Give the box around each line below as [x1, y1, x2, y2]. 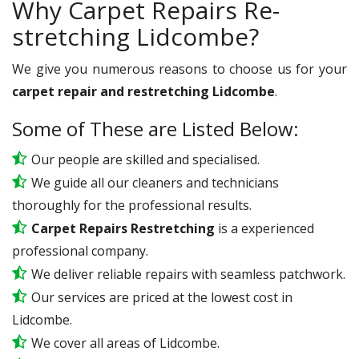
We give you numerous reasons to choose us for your [12, 59, 347, 78]
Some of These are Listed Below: [12, 115, 299, 142]
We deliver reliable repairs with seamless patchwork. [31, 264, 345, 283]
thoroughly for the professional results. [12, 196, 252, 214]
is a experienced [215, 219, 314, 237]
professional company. [12, 241, 148, 260]
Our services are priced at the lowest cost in [31, 288, 292, 306]
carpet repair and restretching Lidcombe [12, 82, 275, 100]
